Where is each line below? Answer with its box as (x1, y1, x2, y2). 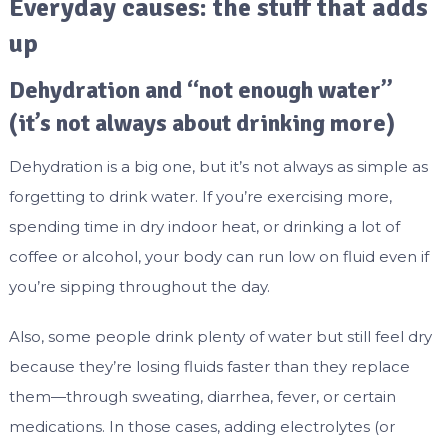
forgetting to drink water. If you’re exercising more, (8, 187, 392, 207)
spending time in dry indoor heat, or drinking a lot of (8, 217, 400, 237)
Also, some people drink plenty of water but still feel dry (8, 327, 432, 347)
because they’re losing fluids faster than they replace (8, 357, 410, 377)
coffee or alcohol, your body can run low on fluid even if (8, 247, 429, 267)
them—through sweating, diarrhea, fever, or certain (8, 387, 396, 407)
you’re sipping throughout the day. (8, 277, 270, 297)
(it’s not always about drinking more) (8, 108, 395, 139)
